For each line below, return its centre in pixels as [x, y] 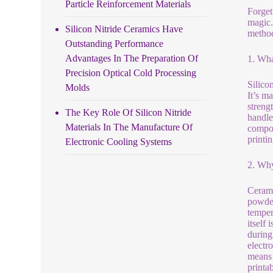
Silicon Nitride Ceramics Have [124, 29]
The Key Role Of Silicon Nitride [129, 112]
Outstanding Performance [115, 43]
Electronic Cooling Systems [119, 141]
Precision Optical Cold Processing [131, 73]
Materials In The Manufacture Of [129, 127]
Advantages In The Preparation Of [132, 58]
